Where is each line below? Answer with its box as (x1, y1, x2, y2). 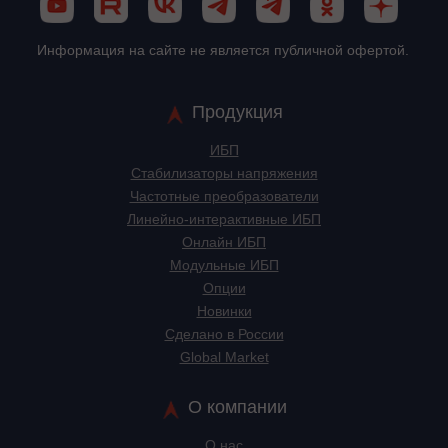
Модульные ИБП (169, 257, 279, 274)
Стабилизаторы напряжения (130, 165, 318, 182)
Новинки (196, 303, 252, 320)
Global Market (179, 349, 269, 366)
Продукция (192, 102, 283, 123)
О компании (188, 397, 287, 418)
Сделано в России (164, 326, 284, 343)
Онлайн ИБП (182, 234, 266, 251)
